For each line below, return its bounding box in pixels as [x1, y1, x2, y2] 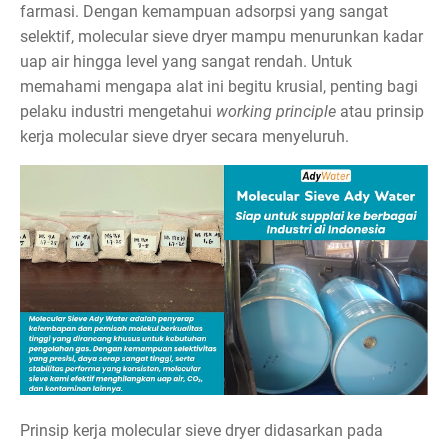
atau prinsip [336, 102, 424, 121]
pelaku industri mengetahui [20, 102, 216, 121]
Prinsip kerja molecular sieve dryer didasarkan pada [20, 420, 383, 440]
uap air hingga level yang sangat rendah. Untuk [20, 52, 352, 71]
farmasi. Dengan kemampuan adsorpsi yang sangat [20, 2, 388, 21]
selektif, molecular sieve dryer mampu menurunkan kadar [20, 27, 423, 46]
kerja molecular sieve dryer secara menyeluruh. [20, 127, 349, 146]
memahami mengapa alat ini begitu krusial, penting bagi [20, 77, 418, 96]
